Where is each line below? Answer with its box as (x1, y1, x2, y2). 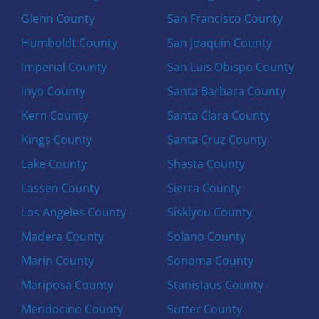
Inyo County (21, 83, 86, 99)
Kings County (21, 131, 93, 147)
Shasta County (167, 155, 245, 172)
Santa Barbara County (167, 83, 286, 99)
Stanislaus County (167, 276, 263, 293)
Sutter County (167, 300, 242, 317)
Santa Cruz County (167, 131, 267, 147)
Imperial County (21, 58, 108, 75)
